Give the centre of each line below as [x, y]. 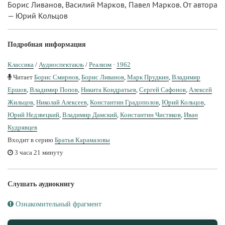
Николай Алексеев [62, 102]
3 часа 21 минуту [38, 152]
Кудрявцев [22, 127]
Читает [23, 77]
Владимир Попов [54, 89]
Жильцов [20, 102]
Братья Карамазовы [82, 140]
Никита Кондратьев [108, 89]
